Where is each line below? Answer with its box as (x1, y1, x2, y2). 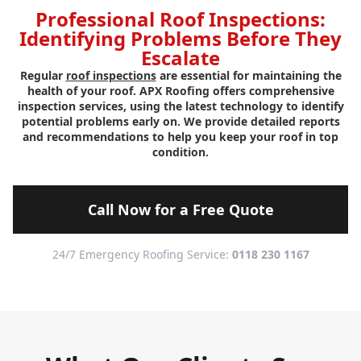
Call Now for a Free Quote (87, 200, 274, 220)
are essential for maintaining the (156, 68, 342, 84)
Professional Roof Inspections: (35, 6, 326, 33)
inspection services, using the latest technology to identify (17, 98, 344, 114)
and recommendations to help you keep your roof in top (23, 129, 338, 145)
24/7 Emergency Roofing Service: (52, 247, 232, 263)
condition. (152, 144, 209, 160)
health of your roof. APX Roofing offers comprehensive (27, 83, 334, 99)
